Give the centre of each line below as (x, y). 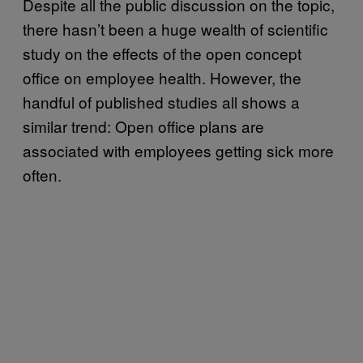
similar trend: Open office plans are (143, 126)
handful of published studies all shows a (161, 101)
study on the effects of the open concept (162, 53)
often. (42, 174)
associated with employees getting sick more (178, 150)
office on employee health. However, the (162, 77)
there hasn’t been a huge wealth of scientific (175, 28)
